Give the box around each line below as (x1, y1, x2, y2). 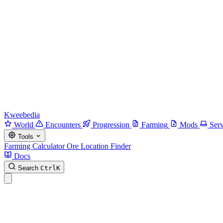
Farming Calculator (4, 142, 67, 150)
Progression (93, 120, 129, 129)
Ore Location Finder (67, 142, 131, 150)
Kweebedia (4, 111, 40, 119)
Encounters (45, 120, 81, 129)
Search (18, 164, 38, 172)
